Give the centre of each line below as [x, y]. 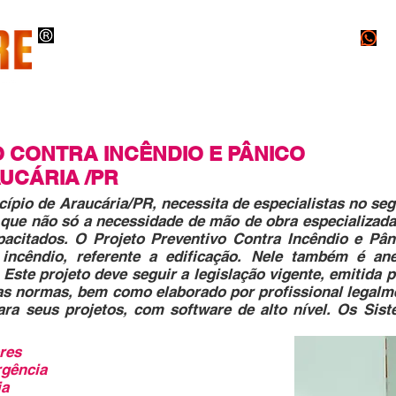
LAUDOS [336, 113]
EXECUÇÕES [76, 113]
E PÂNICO [257, 153]
